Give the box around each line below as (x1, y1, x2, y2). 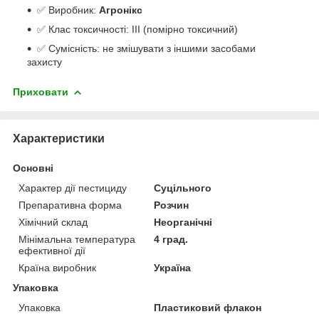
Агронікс (99, 4, 142, 16)
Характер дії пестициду (19, 182, 127, 194)
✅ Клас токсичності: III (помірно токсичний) (37, 23, 238, 35)
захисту (27, 56, 62, 68)
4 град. (154, 233, 189, 245)
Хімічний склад (19, 216, 88, 228)
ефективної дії (19, 244, 85, 256)
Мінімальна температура (19, 233, 135, 245)
